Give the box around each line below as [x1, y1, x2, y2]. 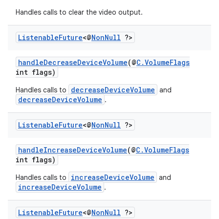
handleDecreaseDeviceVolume [18, 58, 128, 67]
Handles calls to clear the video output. [16, 8, 143, 17]
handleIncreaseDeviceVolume [18, 145, 127, 154]
